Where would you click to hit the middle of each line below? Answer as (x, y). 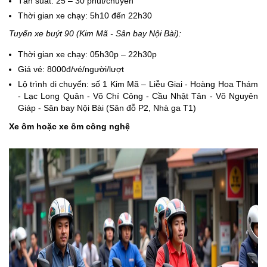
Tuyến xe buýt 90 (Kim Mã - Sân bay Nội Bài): (95, 34)
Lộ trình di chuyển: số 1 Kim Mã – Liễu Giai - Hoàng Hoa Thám (138, 84)
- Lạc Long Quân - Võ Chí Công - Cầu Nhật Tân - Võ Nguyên (138, 96)
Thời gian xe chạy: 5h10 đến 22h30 (85, 16)
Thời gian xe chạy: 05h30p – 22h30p (87, 55)
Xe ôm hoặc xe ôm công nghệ (69, 127)
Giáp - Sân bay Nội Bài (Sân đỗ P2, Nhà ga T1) (107, 108)
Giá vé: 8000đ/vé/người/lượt (71, 69)
